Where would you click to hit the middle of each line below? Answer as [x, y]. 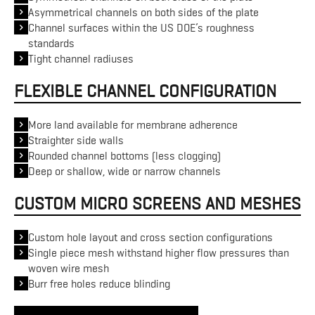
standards [51, 44]
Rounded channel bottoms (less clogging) [124, 156]
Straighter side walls [76, 141]
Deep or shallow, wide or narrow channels [124, 172]
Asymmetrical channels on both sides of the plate [143, 13]
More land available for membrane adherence [133, 126]
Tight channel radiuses [81, 59]
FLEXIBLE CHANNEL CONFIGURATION [145, 91]
